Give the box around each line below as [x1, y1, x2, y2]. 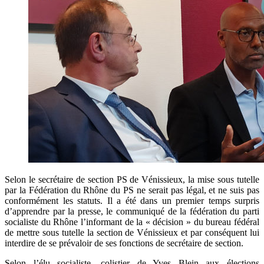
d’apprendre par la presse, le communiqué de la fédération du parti [5, 206, 259, 217]
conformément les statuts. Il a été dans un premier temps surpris [5, 196, 259, 206]
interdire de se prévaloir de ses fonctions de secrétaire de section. [5, 238, 243, 249]
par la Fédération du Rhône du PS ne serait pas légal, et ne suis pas [5, 185, 259, 196]
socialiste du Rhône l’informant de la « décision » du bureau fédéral [5, 217, 259, 227]
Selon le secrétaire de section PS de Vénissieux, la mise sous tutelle [5, 174, 259, 185]
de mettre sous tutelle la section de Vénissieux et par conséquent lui [5, 227, 259, 238]
